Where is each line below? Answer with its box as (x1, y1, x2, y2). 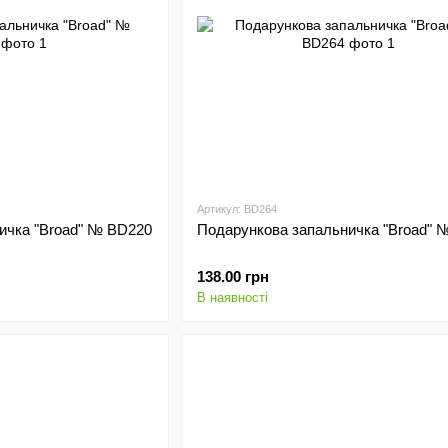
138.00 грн (196, 268, 269, 285)
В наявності (196, 290, 268, 305)
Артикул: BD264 (196, 203, 277, 215)
